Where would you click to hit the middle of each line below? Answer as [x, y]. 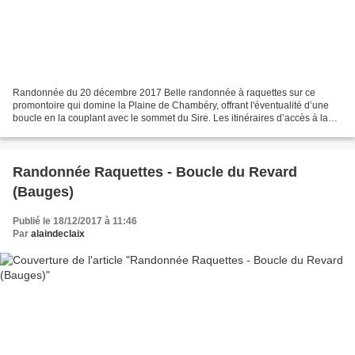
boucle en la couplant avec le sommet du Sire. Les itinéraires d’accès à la [170, 118]
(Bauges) [43, 191]
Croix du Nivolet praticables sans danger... [103, 130]
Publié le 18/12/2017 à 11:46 [75, 221]
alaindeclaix [58, 233]
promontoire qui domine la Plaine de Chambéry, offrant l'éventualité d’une [171, 105]
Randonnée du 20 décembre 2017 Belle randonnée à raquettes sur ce [164, 92]
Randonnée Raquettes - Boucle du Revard [155, 172]
